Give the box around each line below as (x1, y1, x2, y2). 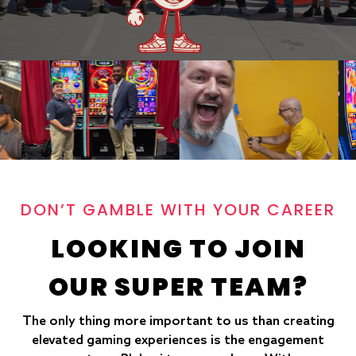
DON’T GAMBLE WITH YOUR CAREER (21, 198, 335, 221)
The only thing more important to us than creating (21, 313, 335, 329)
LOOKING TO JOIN (50, 230, 306, 266)
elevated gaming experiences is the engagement (32, 332, 324, 348)
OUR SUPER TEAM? (48, 268, 308, 304)
